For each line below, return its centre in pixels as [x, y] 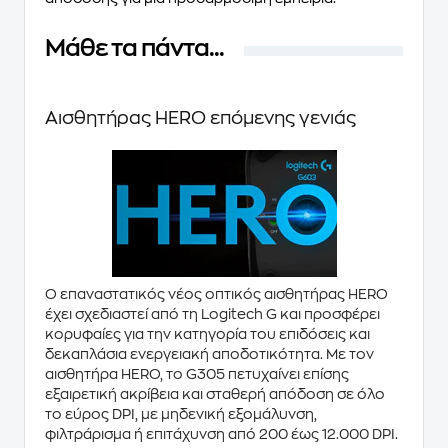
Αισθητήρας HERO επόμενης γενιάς [200, 118]
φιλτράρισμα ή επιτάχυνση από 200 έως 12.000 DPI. [221, 434]
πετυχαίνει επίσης [287, 374]
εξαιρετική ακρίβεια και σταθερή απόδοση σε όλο [215, 394]
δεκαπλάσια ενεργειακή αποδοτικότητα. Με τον [209, 354]
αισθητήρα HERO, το [115, 374]
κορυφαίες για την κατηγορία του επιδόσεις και [207, 334]
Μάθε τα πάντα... [134, 48]
